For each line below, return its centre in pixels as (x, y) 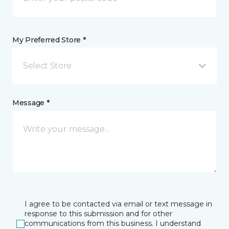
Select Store (48, 66)
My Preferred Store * (49, 40)
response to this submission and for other (98, 214)
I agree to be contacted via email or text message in (118, 204)
